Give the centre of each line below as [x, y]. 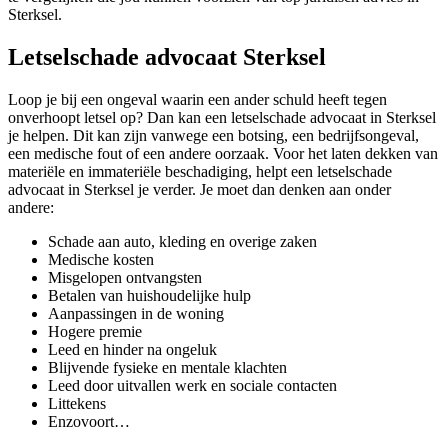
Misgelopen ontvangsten [125, 278]
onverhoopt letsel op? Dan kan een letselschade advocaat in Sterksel [222, 118]
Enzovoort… [89, 422]
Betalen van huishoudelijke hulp [149, 296]
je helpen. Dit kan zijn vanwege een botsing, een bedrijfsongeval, [213, 136]
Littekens [77, 404]
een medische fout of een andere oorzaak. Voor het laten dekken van [223, 154]
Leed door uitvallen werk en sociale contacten [192, 386]
